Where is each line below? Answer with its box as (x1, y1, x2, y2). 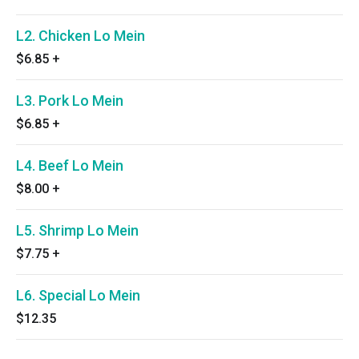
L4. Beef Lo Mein (16, 157, 123, 174)
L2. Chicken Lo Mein (16, 27, 145, 44)
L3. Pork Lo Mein (16, 92, 123, 109)
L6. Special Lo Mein (16, 287, 140, 304)
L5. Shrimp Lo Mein (16, 222, 139, 239)
